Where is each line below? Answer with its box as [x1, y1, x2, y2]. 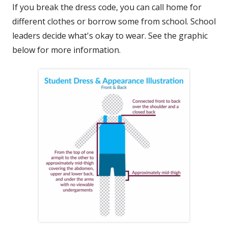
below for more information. [12, 44, 121, 56]
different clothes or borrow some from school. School [12, 16, 216, 27]
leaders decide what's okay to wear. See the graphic [12, 30, 208, 42]
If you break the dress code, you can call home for [12, 2, 202, 13]
